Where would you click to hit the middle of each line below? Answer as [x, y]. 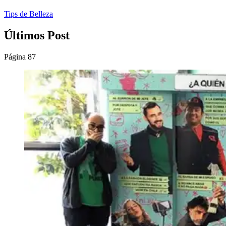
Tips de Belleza [29, 14]
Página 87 [20, 56]
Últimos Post [37, 35]
